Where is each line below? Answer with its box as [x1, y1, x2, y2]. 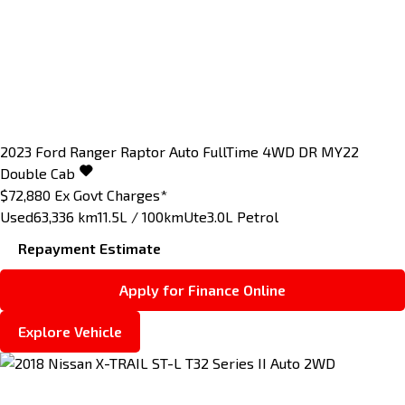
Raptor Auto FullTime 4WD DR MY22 [120, 143, 359, 161]
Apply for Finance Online [119, 281, 286, 299]
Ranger [70, 143, 117, 161]
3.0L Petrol [207, 208, 278, 226]
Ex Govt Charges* [54, 186, 167, 204]
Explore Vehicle [18, 323, 122, 341]
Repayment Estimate [18, 240, 161, 258]
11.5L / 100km [98, 208, 184, 226]
